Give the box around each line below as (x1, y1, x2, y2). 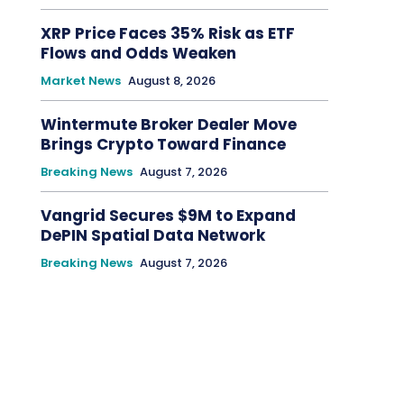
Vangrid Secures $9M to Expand (40, 205, 296, 227)
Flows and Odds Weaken (40, 42, 240, 65)
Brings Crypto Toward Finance (40, 133, 286, 156)
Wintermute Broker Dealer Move (40, 114, 297, 136)
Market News (40, 72, 121, 90)
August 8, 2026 (127, 72, 216, 90)
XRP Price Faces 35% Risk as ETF (40, 23, 295, 45)
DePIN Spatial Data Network (40, 225, 265, 247)
